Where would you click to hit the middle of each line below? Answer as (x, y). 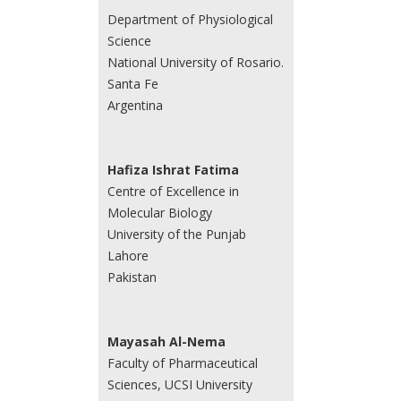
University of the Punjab (176, 234)
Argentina (135, 105)
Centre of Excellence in (173, 191)
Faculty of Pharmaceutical (182, 363)
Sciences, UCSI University (179, 384)
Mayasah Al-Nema (166, 341)
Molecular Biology (159, 212)
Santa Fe (132, 83)
